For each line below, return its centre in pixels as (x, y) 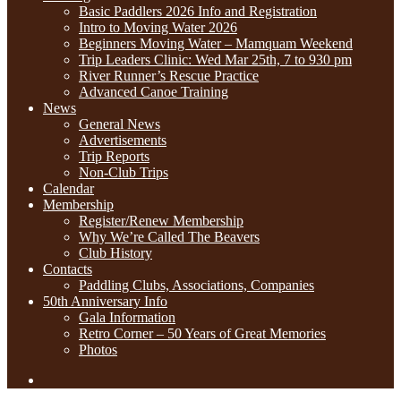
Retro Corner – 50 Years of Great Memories (202, 333)
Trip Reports (114, 156)
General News (119, 124)
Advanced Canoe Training (154, 92)
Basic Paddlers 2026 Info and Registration (198, 11)
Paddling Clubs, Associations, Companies (196, 285)
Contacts (68, 269)
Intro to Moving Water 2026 (158, 27)
